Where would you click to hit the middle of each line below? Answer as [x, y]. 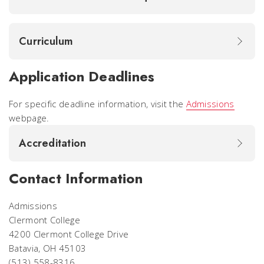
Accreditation [54, 143]
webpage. [29, 118]
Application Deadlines [82, 76]
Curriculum [48, 41]
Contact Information [76, 178]
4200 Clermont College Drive [69, 234]
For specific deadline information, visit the [98, 104]
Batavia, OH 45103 [48, 248]
